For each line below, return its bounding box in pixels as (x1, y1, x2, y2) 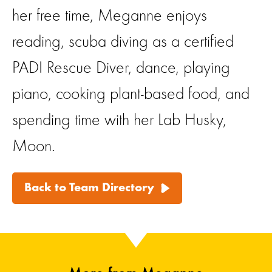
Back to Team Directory (24, 182, 154, 194)
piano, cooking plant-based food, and (12, 86, 250, 103)
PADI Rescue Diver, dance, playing (12, 60, 230, 77)
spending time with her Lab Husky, (12, 112, 226, 129)
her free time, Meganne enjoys (12, 8, 207, 25)
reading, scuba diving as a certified (12, 34, 234, 51)
